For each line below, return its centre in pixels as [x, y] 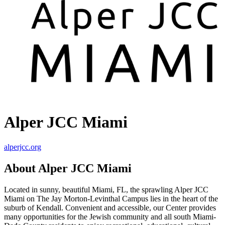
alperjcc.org [23, 147]
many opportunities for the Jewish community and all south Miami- [110, 216]
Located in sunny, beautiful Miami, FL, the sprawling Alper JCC [106, 189]
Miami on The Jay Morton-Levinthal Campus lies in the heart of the [111, 198]
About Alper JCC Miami [68, 168]
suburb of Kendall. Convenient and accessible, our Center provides [110, 207]
